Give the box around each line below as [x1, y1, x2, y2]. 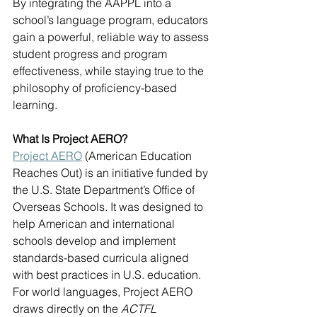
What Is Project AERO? [13, 132, 127, 146]
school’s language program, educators [13, 13, 211, 28]
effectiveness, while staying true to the [13, 64, 207, 79]
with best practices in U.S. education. [13, 267, 204, 282]
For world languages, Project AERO [13, 284, 195, 299]
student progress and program [13, 47, 170, 62]
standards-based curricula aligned [13, 250, 192, 265]
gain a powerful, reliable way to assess [13, 30, 212, 45]
